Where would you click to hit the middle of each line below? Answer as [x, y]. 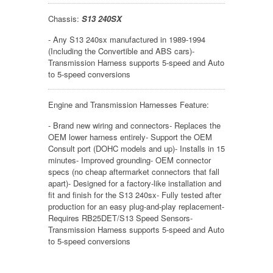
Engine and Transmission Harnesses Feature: [129, 104]
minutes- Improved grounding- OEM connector [129, 160]
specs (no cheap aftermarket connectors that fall [134, 171]
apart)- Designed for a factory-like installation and [135, 183]
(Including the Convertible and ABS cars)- [121, 51]
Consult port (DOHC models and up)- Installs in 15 [136, 148]
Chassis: [64, 18]
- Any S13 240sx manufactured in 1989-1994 [127, 39]
